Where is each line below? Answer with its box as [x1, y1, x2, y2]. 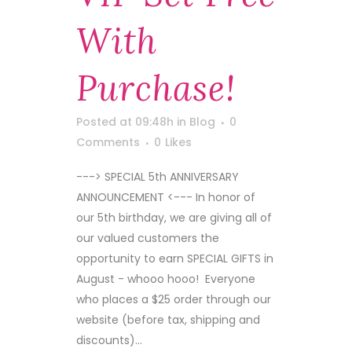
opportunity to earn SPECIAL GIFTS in [76, 251, 273, 266]
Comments [76, 134, 140, 150]
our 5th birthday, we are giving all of [76, 210, 272, 225]
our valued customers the [76, 230, 219, 246]
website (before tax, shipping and [76, 312, 260, 328]
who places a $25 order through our [76, 291, 271, 307]
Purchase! [76, 66, 236, 110]
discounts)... [76, 332, 142, 348]
